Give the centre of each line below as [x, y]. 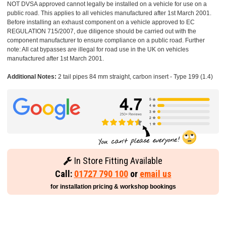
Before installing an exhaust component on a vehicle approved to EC [101, 22]
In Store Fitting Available [117, 161]
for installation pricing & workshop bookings [113, 187]
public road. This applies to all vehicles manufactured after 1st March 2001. [109, 13]
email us [155, 174]
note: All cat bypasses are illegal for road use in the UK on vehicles [98, 50]
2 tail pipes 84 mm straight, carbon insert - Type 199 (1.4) [135, 77]
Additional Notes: [32, 77]
